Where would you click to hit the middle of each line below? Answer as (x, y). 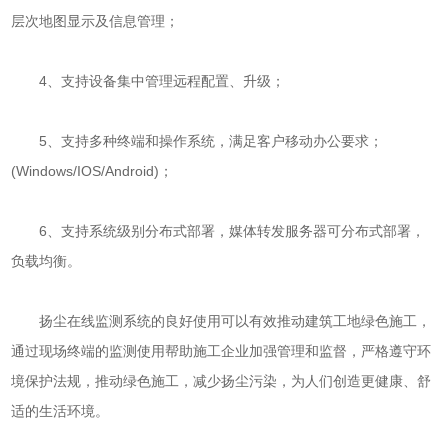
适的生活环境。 (60, 411)
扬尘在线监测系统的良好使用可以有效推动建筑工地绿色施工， (221, 321)
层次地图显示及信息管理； (95, 21)
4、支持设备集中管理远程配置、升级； (148, 81)
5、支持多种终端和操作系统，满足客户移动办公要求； (197, 141)
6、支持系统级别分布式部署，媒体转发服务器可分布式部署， (218, 231)
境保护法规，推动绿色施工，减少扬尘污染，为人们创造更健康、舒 (221, 381)
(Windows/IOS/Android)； (92, 171)
